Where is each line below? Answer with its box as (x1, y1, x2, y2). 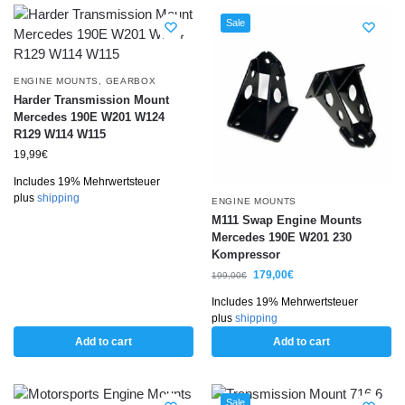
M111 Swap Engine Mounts (212, 213, 362, 228)
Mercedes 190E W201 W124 (14, 110, 165, 125)
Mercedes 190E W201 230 (212, 231, 352, 245)
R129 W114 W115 (14, 127, 106, 142)
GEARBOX (105, 76, 156, 87)
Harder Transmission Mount (14, 93, 169, 108)
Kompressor (212, 248, 280, 262)
